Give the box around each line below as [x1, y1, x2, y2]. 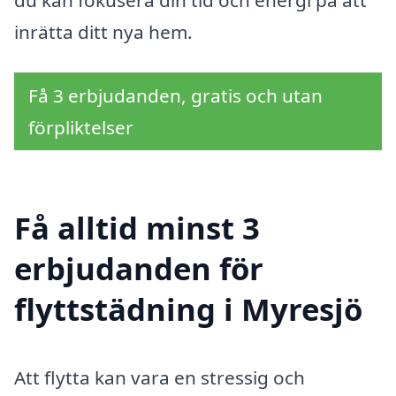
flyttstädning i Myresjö [14, 287, 362, 330]
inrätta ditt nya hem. [14, 19, 193, 45]
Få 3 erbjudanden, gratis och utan [28, 82, 323, 108]
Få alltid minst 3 [14, 206, 260, 248]
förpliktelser [28, 114, 133, 140]
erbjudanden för [14, 247, 263, 289]
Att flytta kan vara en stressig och [14, 365, 305, 391]
